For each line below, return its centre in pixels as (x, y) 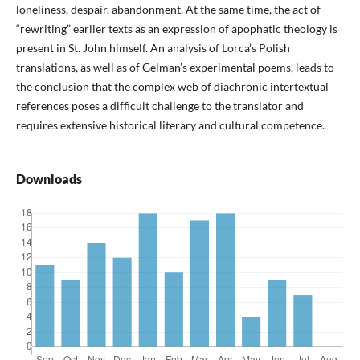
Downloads (49, 179)
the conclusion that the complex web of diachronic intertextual (172, 87)
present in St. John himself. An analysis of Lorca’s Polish (153, 48)
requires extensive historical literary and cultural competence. (170, 125)
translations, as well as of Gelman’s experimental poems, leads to (175, 67)
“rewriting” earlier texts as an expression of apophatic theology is (176, 29)
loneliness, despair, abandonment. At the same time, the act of (168, 10)
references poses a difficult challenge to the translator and (160, 106)
